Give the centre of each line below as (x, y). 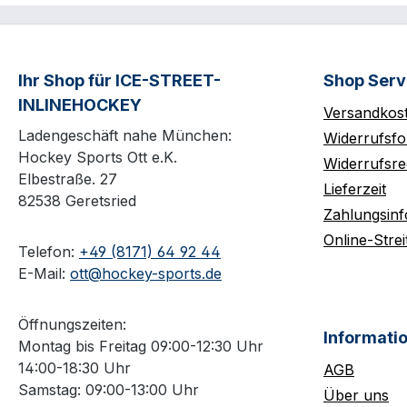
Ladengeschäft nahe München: (125, 135)
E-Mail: (44, 273)
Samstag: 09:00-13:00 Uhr (109, 390)
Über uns (356, 395)
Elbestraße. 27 (68, 179)
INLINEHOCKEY (80, 105)
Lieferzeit (355, 189)
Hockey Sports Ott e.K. (98, 157)
